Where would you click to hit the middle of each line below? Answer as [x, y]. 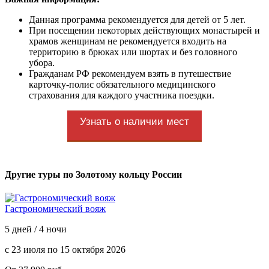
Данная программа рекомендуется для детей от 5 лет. [137, 19]
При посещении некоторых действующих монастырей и [144, 30]
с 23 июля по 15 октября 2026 [65, 249]
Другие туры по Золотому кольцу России [93, 174]
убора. [42, 62]
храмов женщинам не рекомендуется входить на [128, 41]
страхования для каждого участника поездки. [122, 95]
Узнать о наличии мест [134, 121]
